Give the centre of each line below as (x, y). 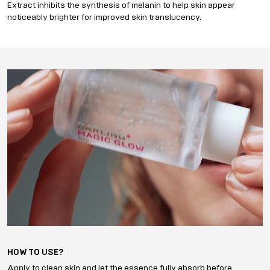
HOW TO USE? (35, 252)
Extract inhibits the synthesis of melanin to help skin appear (121, 5)
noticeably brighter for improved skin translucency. (104, 17)
